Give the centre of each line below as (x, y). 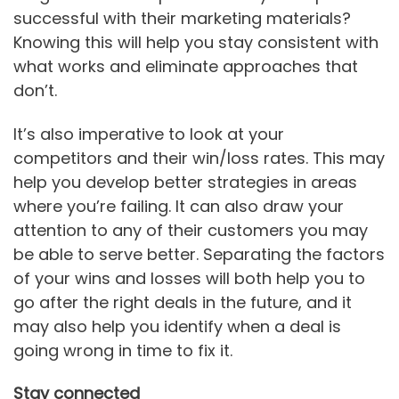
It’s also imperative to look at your (149, 134)
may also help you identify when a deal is (177, 326)
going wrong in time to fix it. (123, 350)
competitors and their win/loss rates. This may (199, 158)
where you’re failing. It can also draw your (179, 206)
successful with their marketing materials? (182, 18)
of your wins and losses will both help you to (189, 278)
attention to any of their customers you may (191, 230)
